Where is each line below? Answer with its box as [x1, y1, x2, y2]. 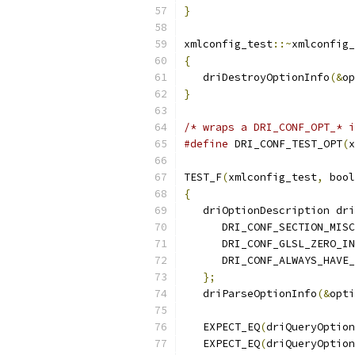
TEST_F [184, 170, 222, 184]
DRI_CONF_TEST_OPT [228, 137, 342, 151]
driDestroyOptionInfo [184, 71, 330, 84]
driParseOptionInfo [184, 287, 317, 300]
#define [184, 137, 228, 151]
